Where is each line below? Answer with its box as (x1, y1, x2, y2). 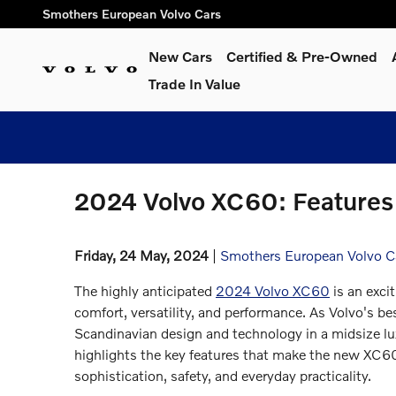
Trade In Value (148, 75, 240, 92)
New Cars (148, 48, 212, 65)
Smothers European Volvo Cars (42, 6, 221, 21)
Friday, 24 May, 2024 (74, 247, 209, 263)
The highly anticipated (74, 282, 216, 299)
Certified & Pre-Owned (226, 48, 377, 65)
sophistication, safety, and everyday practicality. (74, 367, 371, 384)
